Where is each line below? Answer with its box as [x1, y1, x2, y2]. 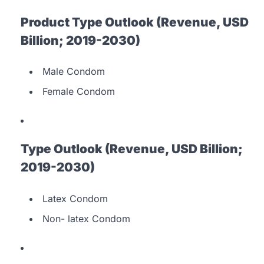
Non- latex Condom [42, 212, 130, 225]
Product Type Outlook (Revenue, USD [21, 14, 249, 29]
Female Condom [42, 85, 115, 98]
